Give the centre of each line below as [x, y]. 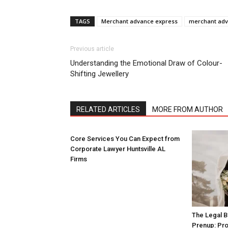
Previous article [92, 49]
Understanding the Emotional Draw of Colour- [146, 63]
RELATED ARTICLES [108, 109]
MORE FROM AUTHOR [188, 109]
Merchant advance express [139, 21]
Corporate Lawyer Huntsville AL [118, 149]
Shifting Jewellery [99, 74]
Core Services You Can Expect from [125, 139]
